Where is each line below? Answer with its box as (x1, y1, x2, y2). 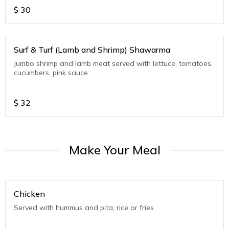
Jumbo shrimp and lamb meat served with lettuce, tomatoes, (14, 59, 213, 68)
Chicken (14, 189, 45, 199)
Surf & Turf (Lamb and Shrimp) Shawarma (14, 44, 170, 55)
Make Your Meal (68, 142, 161, 158)
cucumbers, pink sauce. (14, 68, 89, 78)
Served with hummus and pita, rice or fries (14, 203, 154, 213)
